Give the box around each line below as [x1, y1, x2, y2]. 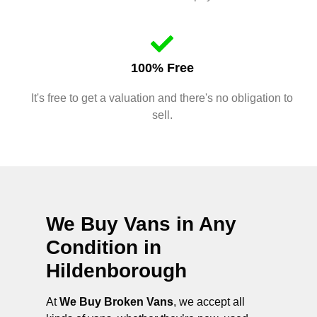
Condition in [46, 236, 161, 258]
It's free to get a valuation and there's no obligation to [31, 91, 293, 104]
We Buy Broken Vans [59, 295, 173, 308]
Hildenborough [46, 259, 187, 282]
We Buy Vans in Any [46, 212, 236, 235]
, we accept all [173, 295, 245, 308]
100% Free [130, 60, 194, 75]
